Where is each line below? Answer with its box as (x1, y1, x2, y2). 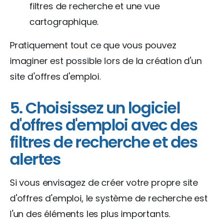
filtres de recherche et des (10, 131, 197, 153)
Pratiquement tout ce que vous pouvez (10, 39, 176, 51)
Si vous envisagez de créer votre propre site (10, 176, 198, 189)
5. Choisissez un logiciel (10, 96, 180, 119)
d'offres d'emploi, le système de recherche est (10, 192, 208, 204)
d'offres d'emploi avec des (10, 113, 197, 136)
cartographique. (29, 15, 99, 28)
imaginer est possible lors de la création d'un (10, 54, 202, 67)
